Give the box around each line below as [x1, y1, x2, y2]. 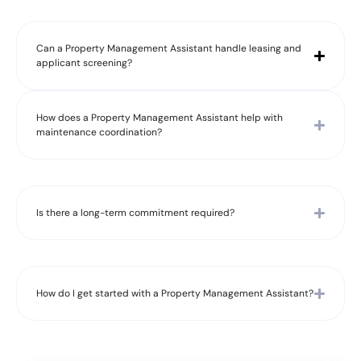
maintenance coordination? [36, 126, 162, 139]
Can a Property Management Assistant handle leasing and [36, 42, 301, 55]
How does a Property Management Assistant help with [36, 111, 283, 124]
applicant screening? [36, 56, 132, 69]
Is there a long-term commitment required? [36, 206, 234, 219]
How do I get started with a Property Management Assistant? [36, 287, 313, 300]
